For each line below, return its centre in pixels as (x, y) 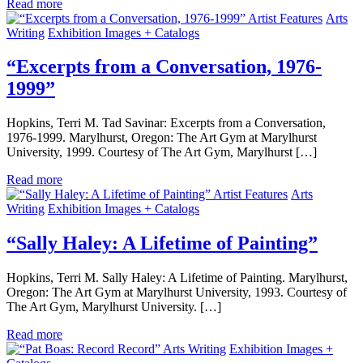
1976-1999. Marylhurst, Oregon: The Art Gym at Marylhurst (162, 138)
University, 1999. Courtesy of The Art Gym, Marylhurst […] (162, 152)
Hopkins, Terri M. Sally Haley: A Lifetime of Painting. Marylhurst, (177, 278)
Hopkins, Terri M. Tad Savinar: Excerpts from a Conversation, (166, 123)
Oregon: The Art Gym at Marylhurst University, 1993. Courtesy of (177, 293)
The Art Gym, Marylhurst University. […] (114, 307)
